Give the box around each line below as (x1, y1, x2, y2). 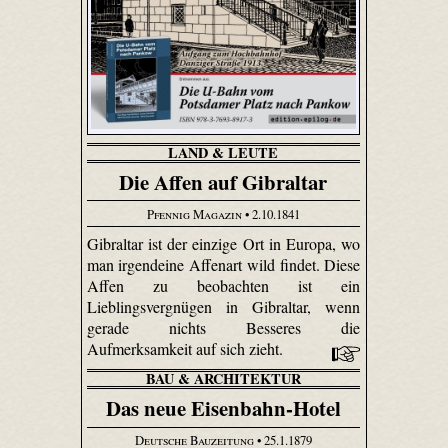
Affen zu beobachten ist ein (86, 275, 361, 297)
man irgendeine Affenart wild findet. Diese (86, 254, 361, 276)
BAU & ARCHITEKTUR (145, 368, 301, 390)
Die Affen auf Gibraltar (119, 167, 328, 198)
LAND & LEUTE (168, 142, 279, 164)
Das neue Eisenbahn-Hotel (105, 393, 341, 424)
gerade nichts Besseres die (86, 317, 361, 339)
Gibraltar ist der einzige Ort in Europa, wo (86, 233, 361, 255)
